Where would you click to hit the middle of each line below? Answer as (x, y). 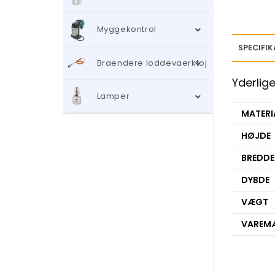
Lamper (113, 96)
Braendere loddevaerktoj (152, 63)
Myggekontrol (126, 29)
